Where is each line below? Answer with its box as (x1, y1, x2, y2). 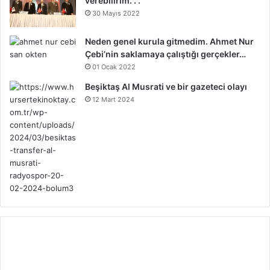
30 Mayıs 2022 (92, 9, 140, 18)
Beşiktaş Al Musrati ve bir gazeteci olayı (85, 81, 247, 92)
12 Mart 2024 (92, 95, 134, 104)
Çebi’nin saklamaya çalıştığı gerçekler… (85, 49, 246, 60)
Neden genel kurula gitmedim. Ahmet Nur (85, 36, 254, 47)
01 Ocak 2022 (92, 63, 136, 72)
